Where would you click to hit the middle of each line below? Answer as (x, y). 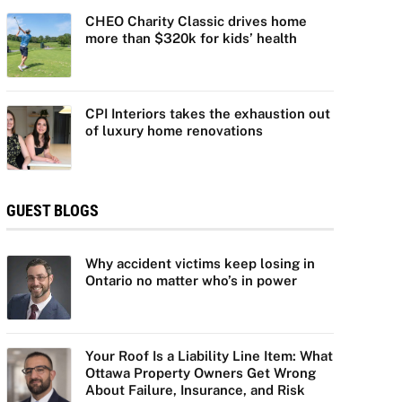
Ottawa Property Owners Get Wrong (200, 373)
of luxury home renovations (174, 131)
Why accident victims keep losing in (200, 264)
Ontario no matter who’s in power (191, 281)
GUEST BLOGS (52, 211)
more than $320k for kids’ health (191, 39)
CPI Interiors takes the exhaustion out (207, 114)
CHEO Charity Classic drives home (196, 22)
